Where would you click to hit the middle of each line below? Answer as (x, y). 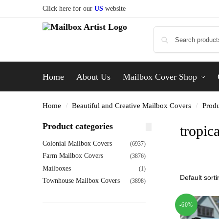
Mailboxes (57, 168)
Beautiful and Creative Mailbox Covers (132, 105)
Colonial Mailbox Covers (77, 143)
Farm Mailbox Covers (73, 156)
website (114, 9)
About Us (93, 77)
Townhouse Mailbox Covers (81, 181)
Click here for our (68, 9)
